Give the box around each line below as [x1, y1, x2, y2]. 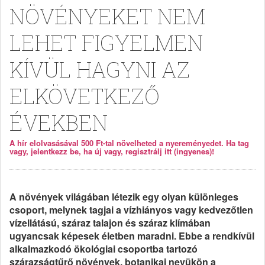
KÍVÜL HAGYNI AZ [9, 55, 190, 83]
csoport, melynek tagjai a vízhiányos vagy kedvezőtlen [9, 203, 253, 216]
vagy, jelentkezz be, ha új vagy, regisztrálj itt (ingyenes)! [9, 146, 214, 157]
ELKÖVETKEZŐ [9, 82, 160, 110]
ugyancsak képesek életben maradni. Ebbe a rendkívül [9, 229, 254, 243]
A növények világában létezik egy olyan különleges [9, 190, 238, 203]
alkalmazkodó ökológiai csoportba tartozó [9, 242, 198, 256]
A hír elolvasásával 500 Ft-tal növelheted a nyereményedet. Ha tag [9, 137, 249, 148]
